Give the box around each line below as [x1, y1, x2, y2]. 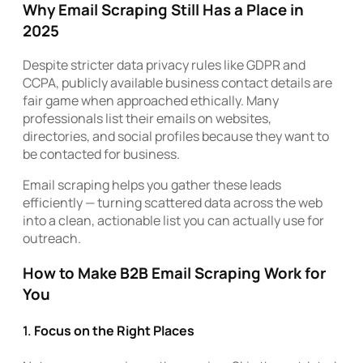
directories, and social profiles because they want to [23, 127, 329, 146]
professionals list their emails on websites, [23, 109, 271, 128]
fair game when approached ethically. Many [23, 92, 279, 110]
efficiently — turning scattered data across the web [23, 194, 322, 212]
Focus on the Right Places [34, 322, 194, 340]
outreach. [23, 229, 81, 248]
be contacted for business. [23, 145, 180, 164]
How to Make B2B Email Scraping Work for [23, 262, 326, 284]
